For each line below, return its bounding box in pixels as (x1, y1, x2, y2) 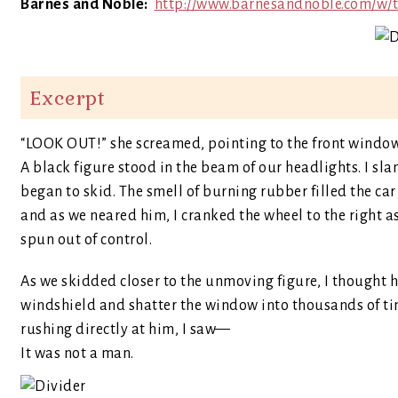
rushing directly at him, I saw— (20, 322, 231, 338)
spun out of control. (20, 232, 152, 248)
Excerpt (29, 85, 106, 110)
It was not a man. (20, 346, 134, 362)
